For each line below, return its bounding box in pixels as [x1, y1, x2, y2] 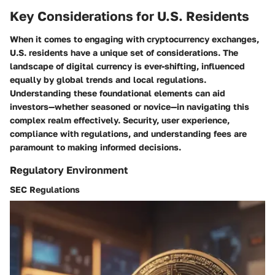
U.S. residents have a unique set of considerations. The [10, 47, 238, 58]
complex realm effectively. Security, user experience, [10, 115, 230, 126]
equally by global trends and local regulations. [10, 74, 206, 85]
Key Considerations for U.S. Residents [10, 7, 249, 24]
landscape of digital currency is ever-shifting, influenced [10, 61, 245, 72]
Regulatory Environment [10, 164, 128, 177]
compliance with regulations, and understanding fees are [10, 128, 247, 139]
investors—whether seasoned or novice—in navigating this [10, 101, 249, 112]
